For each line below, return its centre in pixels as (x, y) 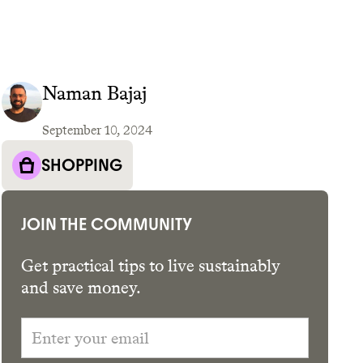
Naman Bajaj (95, 93)
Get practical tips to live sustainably (151, 266)
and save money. (81, 288)
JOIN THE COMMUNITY (107, 224)
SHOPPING (82, 165)
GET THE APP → (271, 156)
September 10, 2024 (98, 130)
